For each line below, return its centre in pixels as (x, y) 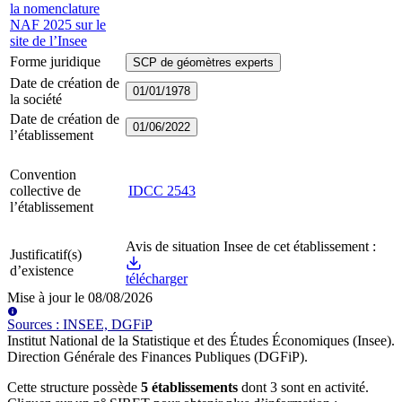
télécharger (157, 278)
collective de (45, 190)
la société (36, 99)
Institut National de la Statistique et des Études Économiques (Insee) (199, 340)
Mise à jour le (48, 297)
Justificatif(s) (46, 254)
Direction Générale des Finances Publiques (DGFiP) (156, 356)
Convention (43, 174)
